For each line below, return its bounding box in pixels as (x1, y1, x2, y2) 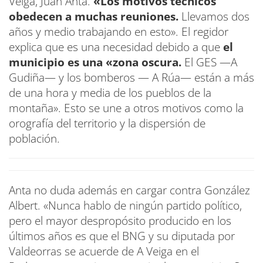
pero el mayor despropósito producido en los (9, 213, 231, 228)
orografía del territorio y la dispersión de (9, 115, 205, 131)
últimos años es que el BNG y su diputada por (9, 228, 235, 244)
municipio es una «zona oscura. (9, 54, 181, 70)
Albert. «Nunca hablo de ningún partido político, (9, 197, 242, 213)
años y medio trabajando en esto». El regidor (9, 23, 228, 39)
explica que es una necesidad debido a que (9, 39, 223, 55)
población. (9, 130, 60, 146)
